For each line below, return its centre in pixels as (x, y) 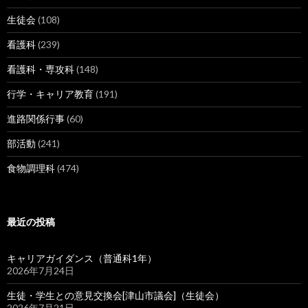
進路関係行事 (36, 119)
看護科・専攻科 (41, 69)
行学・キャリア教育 (50, 94)
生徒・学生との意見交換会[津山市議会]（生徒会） (115, 295)
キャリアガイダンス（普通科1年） (82, 258)
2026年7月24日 (41, 271)
